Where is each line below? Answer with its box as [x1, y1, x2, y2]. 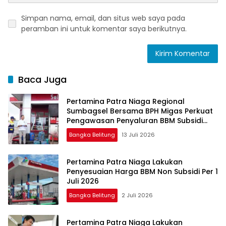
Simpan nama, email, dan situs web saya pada [21, 13, 185, 24]
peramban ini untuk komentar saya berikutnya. [21, 24, 187, 34]
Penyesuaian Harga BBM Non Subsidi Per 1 [67, 166, 218, 177]
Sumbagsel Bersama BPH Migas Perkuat [67, 105, 213, 116]
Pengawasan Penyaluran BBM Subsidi [67, 115, 203, 126]
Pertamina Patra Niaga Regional [67, 96, 185, 106]
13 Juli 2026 [122, 130, 155, 139]
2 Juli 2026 [122, 191, 153, 199]
